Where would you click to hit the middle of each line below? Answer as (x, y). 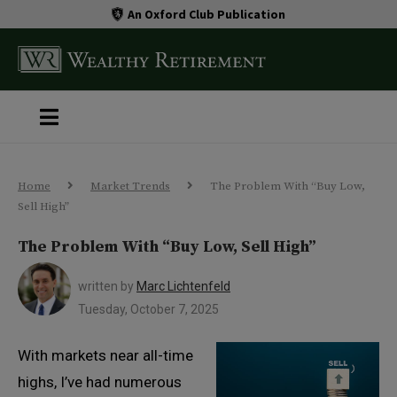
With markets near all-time (105, 355)
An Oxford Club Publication (207, 14)
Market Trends (130, 186)
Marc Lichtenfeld (183, 286)
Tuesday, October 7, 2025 (148, 309)
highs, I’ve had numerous (100, 382)
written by (107, 286)
